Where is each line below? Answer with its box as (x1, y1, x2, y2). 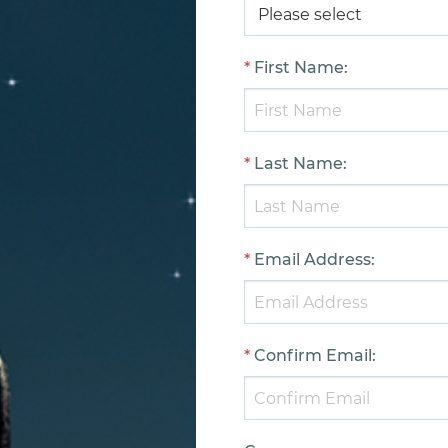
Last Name (254, 154, 343, 173)
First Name (254, 58, 344, 77)
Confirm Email (254, 346, 372, 365)
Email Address (254, 250, 371, 269)
